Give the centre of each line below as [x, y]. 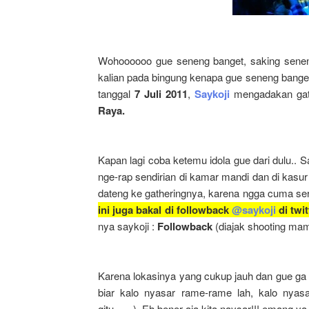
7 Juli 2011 [161, 94]
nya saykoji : [128, 226]
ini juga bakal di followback [165, 210]
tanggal [117, 93]
